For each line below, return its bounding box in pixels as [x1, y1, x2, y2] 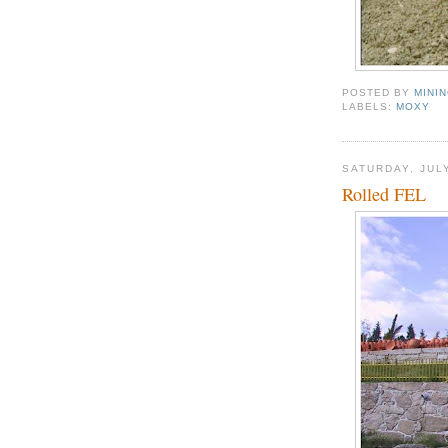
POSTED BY [342, 86, 415, 98]
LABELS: [342, 100, 397, 112]
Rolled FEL [342, 182, 426, 207]
